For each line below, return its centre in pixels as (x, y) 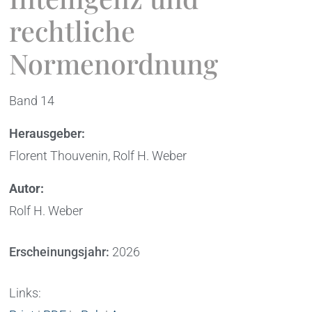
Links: (25, 293)
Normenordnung (114, 63)
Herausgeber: (47, 134)
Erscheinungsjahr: (60, 252)
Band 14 (32, 101)
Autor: (27, 189)
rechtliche (72, 31)
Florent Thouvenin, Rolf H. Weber (98, 156)
